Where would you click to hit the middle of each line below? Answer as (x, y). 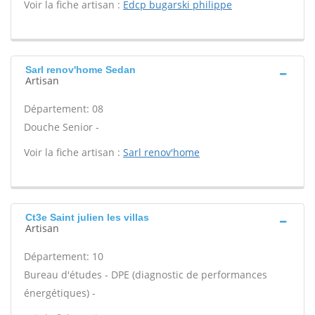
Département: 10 (64, 256)
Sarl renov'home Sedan (81, 70)
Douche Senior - (62, 127)
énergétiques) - (60, 293)
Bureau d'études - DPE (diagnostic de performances (146, 275)
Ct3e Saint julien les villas (87, 217)
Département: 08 (64, 109)
